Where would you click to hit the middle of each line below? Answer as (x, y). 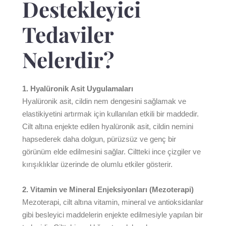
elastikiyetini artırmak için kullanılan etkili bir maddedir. (110, 114)
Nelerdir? (68, 60)
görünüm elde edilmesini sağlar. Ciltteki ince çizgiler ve (111, 152)
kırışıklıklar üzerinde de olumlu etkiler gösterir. (97, 164)
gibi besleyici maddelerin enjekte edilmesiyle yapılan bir (112, 215)
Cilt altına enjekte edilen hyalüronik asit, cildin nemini (108, 126)
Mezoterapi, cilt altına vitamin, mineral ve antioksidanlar (113, 202)
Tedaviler (68, 34)
